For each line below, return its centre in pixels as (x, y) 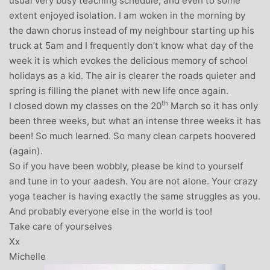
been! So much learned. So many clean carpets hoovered (132, 136)
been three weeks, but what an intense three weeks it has (135, 121)
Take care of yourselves (61, 226)
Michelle (27, 256)
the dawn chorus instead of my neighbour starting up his (132, 30)
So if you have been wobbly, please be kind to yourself (126, 166)
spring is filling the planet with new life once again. (119, 90)
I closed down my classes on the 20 (85, 105)
